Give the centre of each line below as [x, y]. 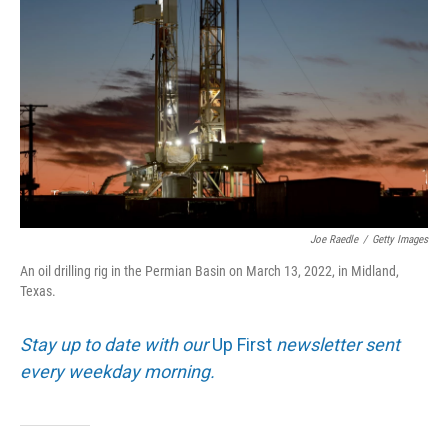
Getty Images [400, 239]
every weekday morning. [117, 371]
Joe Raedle [334, 239]
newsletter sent [336, 344]
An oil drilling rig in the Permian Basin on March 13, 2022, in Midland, [209, 271]
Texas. [38, 291]
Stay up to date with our [116, 344]
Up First [242, 344]
